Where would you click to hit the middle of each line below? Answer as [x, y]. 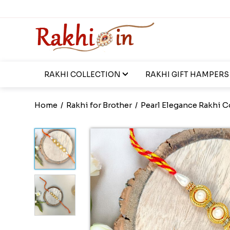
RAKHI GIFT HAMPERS [187, 74]
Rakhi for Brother [99, 105]
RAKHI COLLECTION [82, 74]
